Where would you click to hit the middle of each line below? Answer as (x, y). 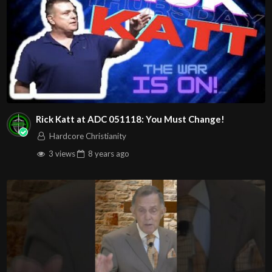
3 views (61, 154)
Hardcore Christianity (87, 136)
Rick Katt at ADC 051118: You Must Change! (130, 119)
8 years (101, 154)
